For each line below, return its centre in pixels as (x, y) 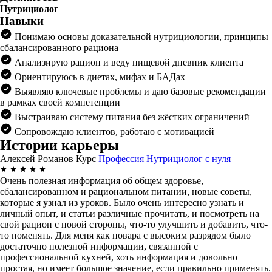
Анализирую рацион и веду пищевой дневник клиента (128, 62)
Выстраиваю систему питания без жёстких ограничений (131, 117)
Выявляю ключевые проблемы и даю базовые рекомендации (139, 91)
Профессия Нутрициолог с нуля (165, 159)
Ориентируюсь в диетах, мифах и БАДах (99, 77)
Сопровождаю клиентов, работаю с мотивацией (113, 131)
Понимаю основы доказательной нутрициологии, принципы (140, 37)
